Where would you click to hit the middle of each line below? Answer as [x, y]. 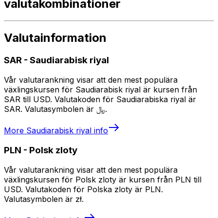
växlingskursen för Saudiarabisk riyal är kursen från [100, 90]
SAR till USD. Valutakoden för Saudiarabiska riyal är [100, 100]
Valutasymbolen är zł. [44, 199]
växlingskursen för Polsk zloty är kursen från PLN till [103, 179]
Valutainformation [55, 38]
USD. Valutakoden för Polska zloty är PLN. [83, 189]
